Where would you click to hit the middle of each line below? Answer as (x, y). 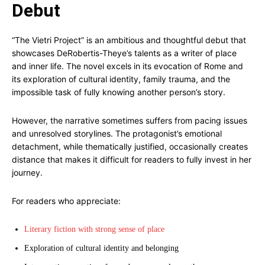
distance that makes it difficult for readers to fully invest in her (132, 159)
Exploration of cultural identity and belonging (101, 248)
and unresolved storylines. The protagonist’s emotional (117, 133)
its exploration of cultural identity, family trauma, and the (121, 79)
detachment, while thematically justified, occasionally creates (130, 146)
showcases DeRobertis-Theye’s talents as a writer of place (124, 53)
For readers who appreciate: (66, 201)
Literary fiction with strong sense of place (94, 229)
